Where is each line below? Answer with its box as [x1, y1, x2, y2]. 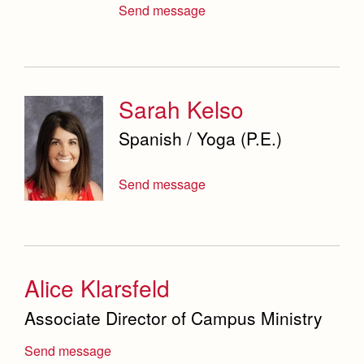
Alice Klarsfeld [24, 271, 170, 305]
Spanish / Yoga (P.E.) [119, 126, 283, 151]
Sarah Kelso [119, 92, 245, 125]
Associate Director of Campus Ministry [24, 305, 323, 330]
